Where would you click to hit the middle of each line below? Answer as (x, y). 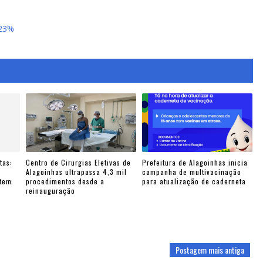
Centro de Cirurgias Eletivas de (79, 163)
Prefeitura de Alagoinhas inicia (195, 163)
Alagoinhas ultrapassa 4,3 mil (77, 172)
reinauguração (51, 191)
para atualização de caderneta (194, 181)
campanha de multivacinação (192, 172)
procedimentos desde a (65, 181)
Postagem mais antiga (210, 249)
